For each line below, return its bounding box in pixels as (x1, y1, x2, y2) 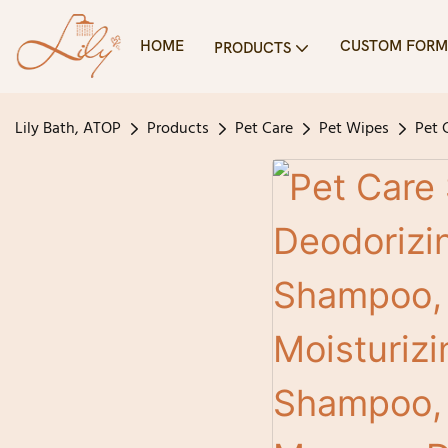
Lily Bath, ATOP (15, 116, 121, 143)
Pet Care (235, 116, 293, 143)
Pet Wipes (319, 116, 389, 143)
